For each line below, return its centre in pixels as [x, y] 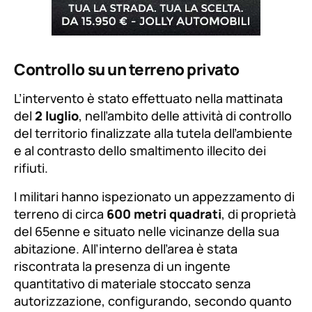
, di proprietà [259, 214]
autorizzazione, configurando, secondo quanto [153, 301]
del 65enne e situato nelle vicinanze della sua [147, 232]
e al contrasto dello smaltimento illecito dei [140, 151]
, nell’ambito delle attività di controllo [185, 116]
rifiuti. [31, 168]
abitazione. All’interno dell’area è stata [126, 249]
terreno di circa [60, 214]
